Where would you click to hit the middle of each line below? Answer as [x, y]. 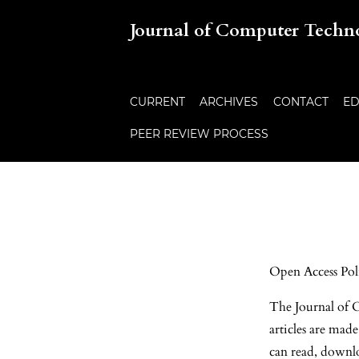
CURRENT [158, 102]
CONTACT [301, 102]
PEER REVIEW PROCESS [200, 134]
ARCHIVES [229, 102]
